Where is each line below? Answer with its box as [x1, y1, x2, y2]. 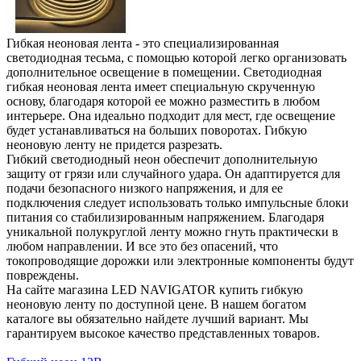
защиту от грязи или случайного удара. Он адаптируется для [6, 166, 340, 180]
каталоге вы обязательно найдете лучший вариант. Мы [6, 311, 309, 326]
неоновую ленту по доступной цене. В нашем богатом [6, 297, 306, 311]
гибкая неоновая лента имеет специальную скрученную [6, 79, 315, 93]
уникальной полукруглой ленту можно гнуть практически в [6, 224, 338, 239]
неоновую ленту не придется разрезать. [6, 137, 226, 151]
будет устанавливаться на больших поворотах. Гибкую [6, 122, 307, 137]
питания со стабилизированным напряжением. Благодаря [6, 210, 324, 224]
